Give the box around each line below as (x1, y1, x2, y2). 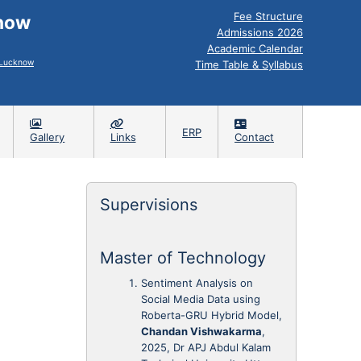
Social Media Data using (141, 293, 260, 305)
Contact (234, 131, 275, 143)
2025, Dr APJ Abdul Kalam (141, 341, 271, 354)
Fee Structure (234, 10, 303, 23)
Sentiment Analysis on (141, 276, 253, 289)
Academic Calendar (207, 42, 303, 55)
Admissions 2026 (217, 26, 303, 39)
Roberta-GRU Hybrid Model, (141, 309, 282, 322)
